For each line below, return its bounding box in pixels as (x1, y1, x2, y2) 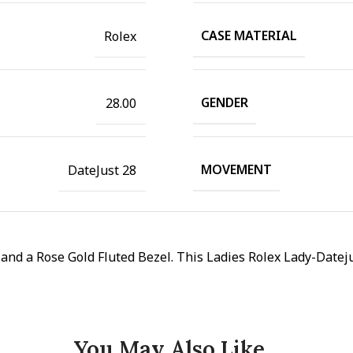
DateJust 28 (67, 161, 136, 179)
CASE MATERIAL (200, 27, 297, 44)
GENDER (200, 94, 248, 111)
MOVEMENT (200, 161, 272, 178)
